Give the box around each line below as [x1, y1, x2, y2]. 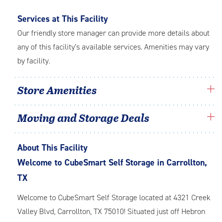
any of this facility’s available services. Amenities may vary [17, 42, 209, 52]
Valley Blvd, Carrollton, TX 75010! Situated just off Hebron [17, 206, 205, 217]
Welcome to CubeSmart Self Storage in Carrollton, [17, 157, 207, 168]
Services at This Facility [17, 13, 108, 25]
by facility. [17, 55, 50, 66]
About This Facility [17, 142, 88, 154]
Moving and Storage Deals [17, 110, 149, 125]
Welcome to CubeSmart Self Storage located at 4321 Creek [17, 192, 211, 203]
